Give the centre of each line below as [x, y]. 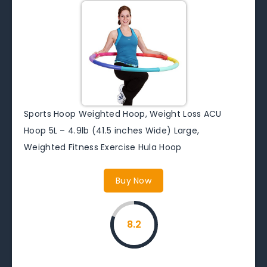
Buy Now [133, 180]
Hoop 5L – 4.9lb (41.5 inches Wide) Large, [112, 130]
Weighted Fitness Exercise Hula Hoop [103, 147]
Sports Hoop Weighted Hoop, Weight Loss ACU [123, 114]
